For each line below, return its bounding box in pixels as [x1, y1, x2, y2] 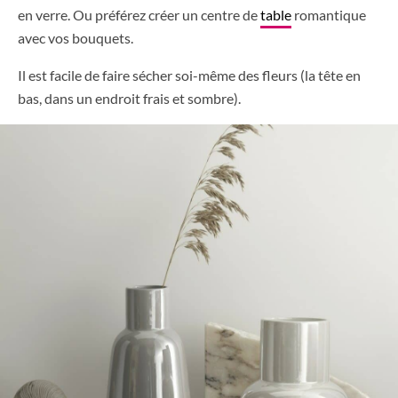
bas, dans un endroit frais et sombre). [18, 90, 241, 107]
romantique [291, 6, 366, 24]
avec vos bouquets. [18, 29, 133, 47]
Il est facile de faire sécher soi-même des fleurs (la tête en [18, 67, 361, 84]
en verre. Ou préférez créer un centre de [18, 6, 260, 24]
